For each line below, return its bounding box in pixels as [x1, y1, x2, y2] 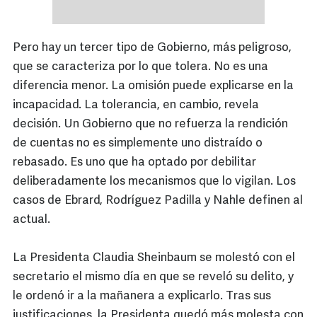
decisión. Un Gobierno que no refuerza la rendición [13, 118, 288, 131]
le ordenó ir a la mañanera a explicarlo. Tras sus [13, 290, 271, 303]
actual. [13, 214, 50, 226]
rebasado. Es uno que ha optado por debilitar [13, 156, 256, 169]
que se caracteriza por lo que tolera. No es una [13, 61, 268, 74]
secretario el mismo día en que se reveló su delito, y [13, 271, 294, 284]
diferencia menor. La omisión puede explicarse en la [13, 80, 294, 93]
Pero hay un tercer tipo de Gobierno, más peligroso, [13, 42, 292, 54]
